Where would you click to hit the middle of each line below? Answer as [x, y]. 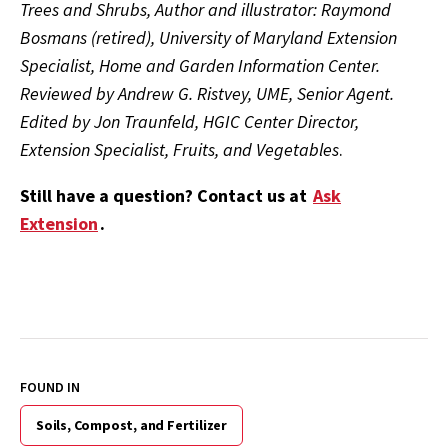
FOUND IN [50, 387]
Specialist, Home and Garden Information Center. [200, 66]
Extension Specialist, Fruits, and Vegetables [179, 150]
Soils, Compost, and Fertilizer [131, 425]
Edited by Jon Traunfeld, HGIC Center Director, [189, 122]
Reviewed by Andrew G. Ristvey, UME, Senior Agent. [207, 94]
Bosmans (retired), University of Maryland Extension [208, 38]
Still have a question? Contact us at [165, 196]
